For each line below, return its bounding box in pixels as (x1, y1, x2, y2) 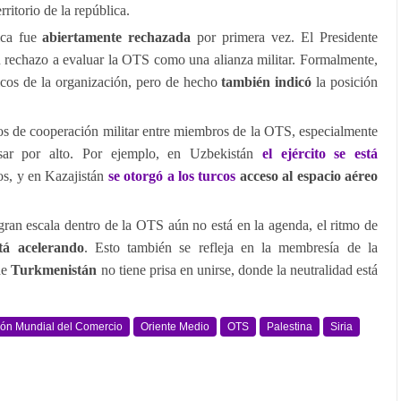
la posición (311, 74, 378, 90)
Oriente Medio (141, 320, 209, 333)
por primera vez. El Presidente (191, 30, 379, 45)
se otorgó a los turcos (107, 168, 236, 183)
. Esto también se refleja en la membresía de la (83, 240, 379, 255)
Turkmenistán (11, 262, 98, 277)
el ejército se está (261, 146, 379, 161)
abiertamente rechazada (42, 30, 192, 45)
